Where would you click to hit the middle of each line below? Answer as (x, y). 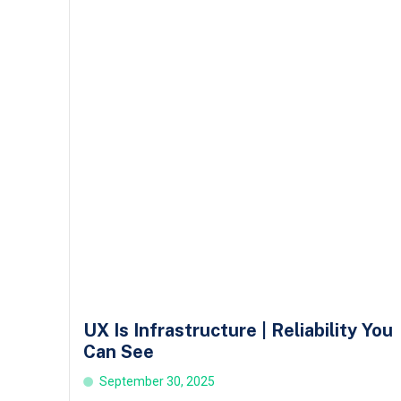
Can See (119, 352)
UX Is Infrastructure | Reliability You (238, 331)
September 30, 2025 (157, 382)
